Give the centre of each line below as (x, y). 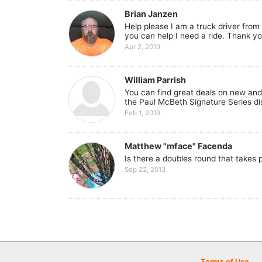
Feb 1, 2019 (142, 113)
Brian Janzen (151, 13)
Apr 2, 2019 (142, 47)
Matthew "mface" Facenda (178, 146)
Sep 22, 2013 (145, 170)
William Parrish (155, 80)
